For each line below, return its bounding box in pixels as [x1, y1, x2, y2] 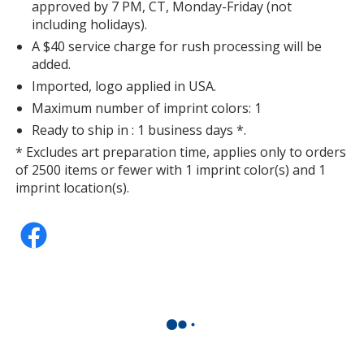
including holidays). [32, 15, 148, 33]
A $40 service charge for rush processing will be [32, 37, 323, 55]
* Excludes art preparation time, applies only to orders [15, 142, 347, 161]
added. [32, 54, 71, 73]
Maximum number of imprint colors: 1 [32, 98, 262, 117]
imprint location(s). [15, 178, 130, 197]
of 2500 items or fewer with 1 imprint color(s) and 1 [15, 160, 327, 179]
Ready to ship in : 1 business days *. [32, 120, 247, 139]
